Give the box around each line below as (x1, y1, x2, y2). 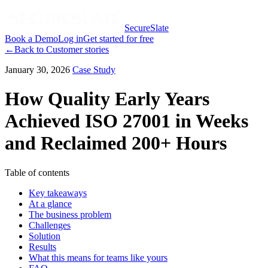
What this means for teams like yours (29, 252, 167, 263)
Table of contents (5, 167, 69, 178)
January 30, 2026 (5, 65, 70, 75)
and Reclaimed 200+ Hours (5, 132, 227, 154)
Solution (29, 230, 60, 241)
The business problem (29, 209, 111, 220)
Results (29, 241, 56, 252)
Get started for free (83, 33, 154, 44)
